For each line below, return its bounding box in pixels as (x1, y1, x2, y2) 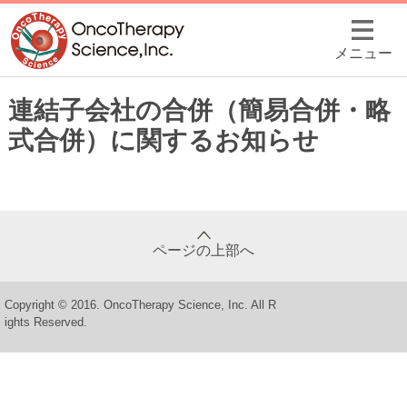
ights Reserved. (5, 315, 87, 329)
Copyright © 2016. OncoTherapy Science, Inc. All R (5, 298, 276, 312)
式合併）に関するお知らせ (7, 126, 319, 154)
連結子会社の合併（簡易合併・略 (7, 96, 391, 124)
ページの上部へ (153, 243, 254, 258)
